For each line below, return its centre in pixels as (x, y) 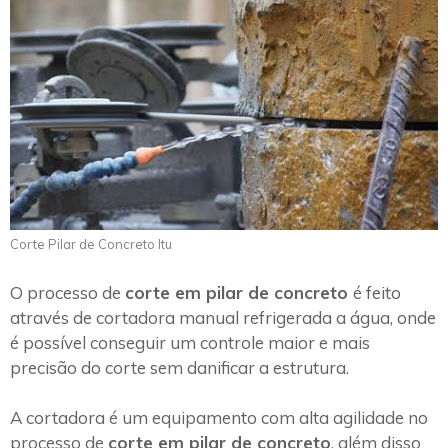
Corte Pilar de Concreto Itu (91, 244)
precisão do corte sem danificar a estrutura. (181, 367)
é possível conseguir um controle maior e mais (190, 342)
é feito (377, 292)
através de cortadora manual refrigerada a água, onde (223, 317)
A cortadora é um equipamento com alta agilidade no (219, 418)
